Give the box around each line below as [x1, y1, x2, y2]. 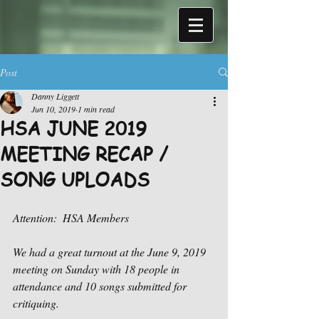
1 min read [78, 103, 115, 115]
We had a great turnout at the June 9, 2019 [13, 244, 209, 259]
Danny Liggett [31, 90, 79, 102]
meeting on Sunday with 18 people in [13, 261, 182, 276]
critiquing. [13, 296, 59, 310]
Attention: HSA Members [13, 210, 129, 225]
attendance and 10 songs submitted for [13, 278, 189, 293]
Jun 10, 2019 [31, 103, 75, 115]
